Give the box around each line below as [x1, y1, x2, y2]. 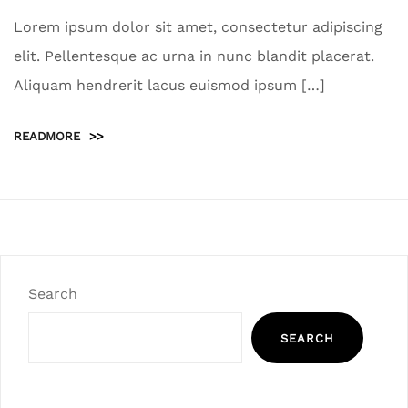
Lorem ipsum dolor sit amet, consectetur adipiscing [14, 18, 382, 36]
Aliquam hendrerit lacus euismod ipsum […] [14, 76, 325, 95]
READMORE [14, 129, 80, 144]
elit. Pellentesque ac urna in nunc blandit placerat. [14, 47, 374, 66]
